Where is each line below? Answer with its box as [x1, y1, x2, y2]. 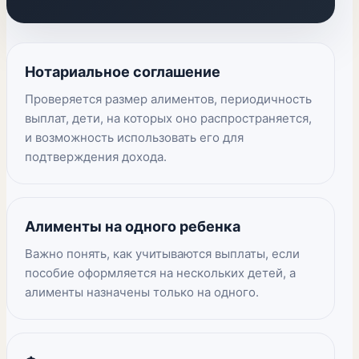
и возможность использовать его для [25, 130, 244, 145]
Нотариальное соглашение [25, 63, 220, 80]
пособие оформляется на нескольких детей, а [25, 265, 296, 280]
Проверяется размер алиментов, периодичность [25, 91, 312, 107]
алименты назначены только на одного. [25, 284, 259, 300]
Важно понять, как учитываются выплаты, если [25, 246, 300, 261]
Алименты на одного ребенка [25, 218, 240, 235]
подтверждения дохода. [25, 149, 167, 164]
